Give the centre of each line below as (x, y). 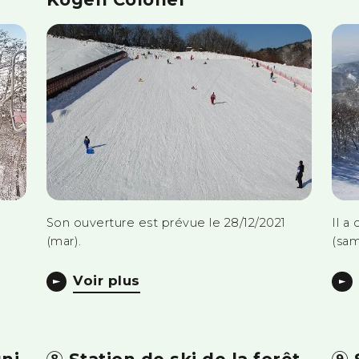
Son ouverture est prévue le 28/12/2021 (166, 222)
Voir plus (107, 280)
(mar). (64, 241)
